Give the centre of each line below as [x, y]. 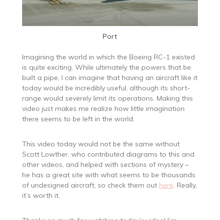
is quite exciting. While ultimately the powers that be [106, 67]
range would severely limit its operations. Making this [107, 98]
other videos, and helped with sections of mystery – [105, 164]
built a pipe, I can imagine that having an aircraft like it [110, 77]
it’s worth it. [41, 195]
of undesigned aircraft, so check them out [90, 185]
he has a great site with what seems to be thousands [109, 175]
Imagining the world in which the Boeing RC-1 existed [108, 57]
